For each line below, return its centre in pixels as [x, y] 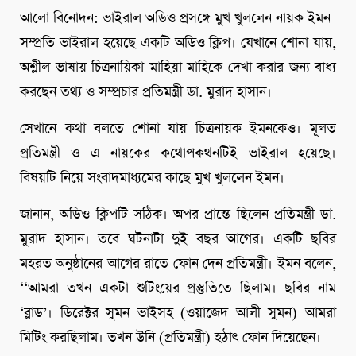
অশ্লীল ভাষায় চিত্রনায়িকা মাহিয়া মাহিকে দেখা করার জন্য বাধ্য [178, 68]
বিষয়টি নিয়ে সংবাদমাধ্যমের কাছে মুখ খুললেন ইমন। [152, 178]
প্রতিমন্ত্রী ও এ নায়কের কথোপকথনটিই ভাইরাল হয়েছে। [178, 154]
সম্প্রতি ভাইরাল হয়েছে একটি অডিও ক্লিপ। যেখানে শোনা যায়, [178, 43]
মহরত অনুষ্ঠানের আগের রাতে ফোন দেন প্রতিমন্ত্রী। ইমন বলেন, [178, 264]
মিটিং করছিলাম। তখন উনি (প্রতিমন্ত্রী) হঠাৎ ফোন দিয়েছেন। [170, 338]
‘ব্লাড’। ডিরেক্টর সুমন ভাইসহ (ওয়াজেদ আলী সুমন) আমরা [178, 313]
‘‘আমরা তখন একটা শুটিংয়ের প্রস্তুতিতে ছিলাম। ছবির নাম [178, 289]
